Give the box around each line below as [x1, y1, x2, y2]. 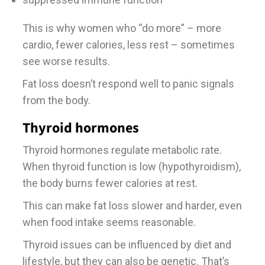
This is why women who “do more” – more [22, 21, 221, 34]
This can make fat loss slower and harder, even [22, 199, 242, 212]
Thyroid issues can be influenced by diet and [22, 238, 231, 251]
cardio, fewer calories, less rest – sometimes [22, 38, 235, 51]
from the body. [22, 93, 91, 106]
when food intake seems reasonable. [22, 215, 196, 228]
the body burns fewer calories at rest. [22, 176, 198, 189]
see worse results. [22, 54, 110, 67]
